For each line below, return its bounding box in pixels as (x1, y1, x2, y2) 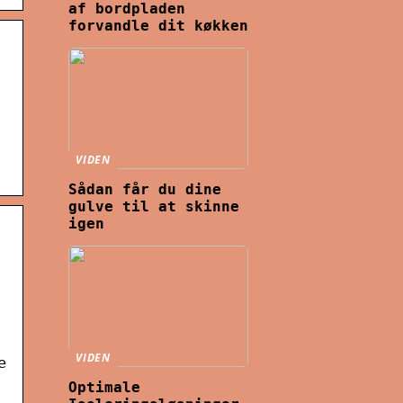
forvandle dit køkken (68, 17, 248, 35)
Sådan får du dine (68, 181, 221, 198)
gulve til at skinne (68, 198, 239, 215)
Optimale (68, 378, 140, 396)
